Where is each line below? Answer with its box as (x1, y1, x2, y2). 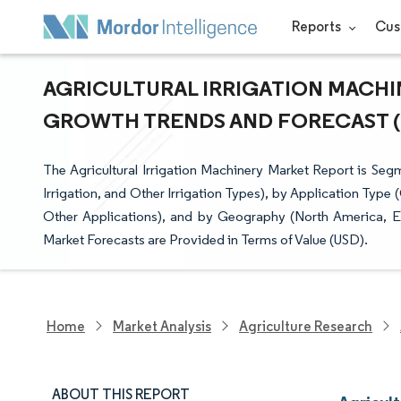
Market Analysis (113, 317, 211, 335)
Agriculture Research (239, 317, 372, 335)
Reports (291, 18, 344, 35)
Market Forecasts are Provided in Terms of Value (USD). (43, 231, 368, 248)
